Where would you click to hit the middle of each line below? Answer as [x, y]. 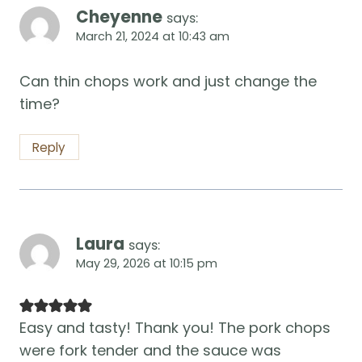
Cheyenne [119, 17]
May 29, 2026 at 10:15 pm [147, 264]
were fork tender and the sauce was [150, 350]
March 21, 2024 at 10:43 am [153, 36]
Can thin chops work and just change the [168, 82]
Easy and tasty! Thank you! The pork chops [175, 327]
